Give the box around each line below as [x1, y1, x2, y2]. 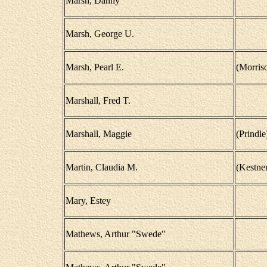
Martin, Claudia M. [65, 162, 138, 172]
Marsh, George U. [65, 29, 134, 39]
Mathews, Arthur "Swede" [65, 229, 166, 239]
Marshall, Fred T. [65, 95, 131, 105]
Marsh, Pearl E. [65, 62, 124, 72]
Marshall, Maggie [65, 129, 132, 139]
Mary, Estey [65, 195, 111, 206]
